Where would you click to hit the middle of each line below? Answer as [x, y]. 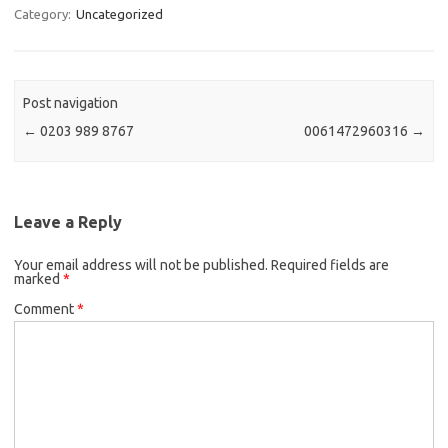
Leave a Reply [68, 221]
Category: [44, 14]
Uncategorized [119, 14]
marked [38, 278]
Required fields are [330, 264]
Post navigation [71, 103]
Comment [45, 308]
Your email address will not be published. [141, 264]
